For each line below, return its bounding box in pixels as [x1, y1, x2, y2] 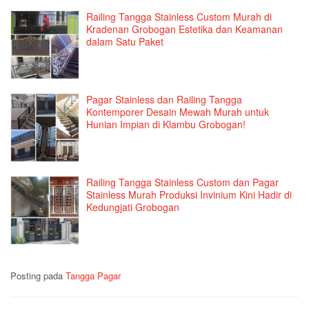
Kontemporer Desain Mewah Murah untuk [86, 105, 269, 119]
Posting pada [10, 269, 66, 283]
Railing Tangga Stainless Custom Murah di [86, 10, 272, 24]
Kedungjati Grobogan [86, 200, 179, 215]
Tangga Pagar [66, 269, 121, 283]
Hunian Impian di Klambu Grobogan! [86, 117, 246, 132]
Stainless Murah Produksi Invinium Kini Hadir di [86, 188, 292, 202]
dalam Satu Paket [86, 34, 163, 49]
